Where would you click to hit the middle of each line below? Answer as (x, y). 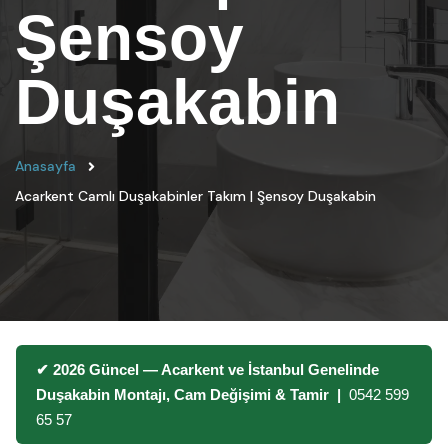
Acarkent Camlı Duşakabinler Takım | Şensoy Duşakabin (195, 196)
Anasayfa (45, 166)
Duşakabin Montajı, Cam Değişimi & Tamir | (192, 394)
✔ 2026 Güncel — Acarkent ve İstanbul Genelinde (207, 369)
